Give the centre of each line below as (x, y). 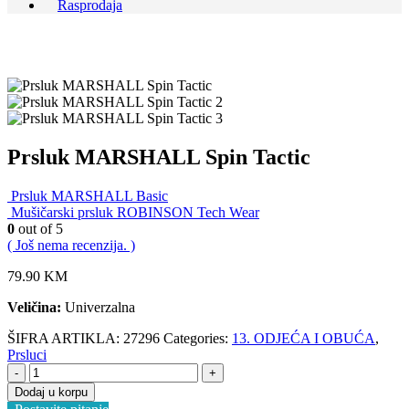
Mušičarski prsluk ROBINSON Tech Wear (135, 212)
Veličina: (34, 307)
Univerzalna (98, 307)
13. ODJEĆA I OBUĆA (304, 338)
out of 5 (39, 228)
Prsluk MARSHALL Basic (89, 195)
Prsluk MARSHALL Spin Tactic (159, 157)
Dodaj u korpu (51, 392)
